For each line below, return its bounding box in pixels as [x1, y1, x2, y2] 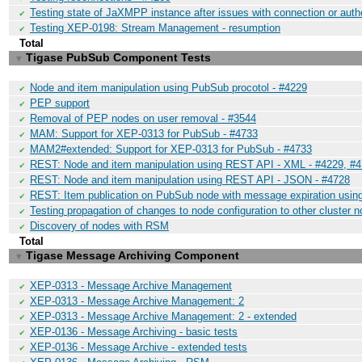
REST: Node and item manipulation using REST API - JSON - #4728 [30, 174, 350, 186]
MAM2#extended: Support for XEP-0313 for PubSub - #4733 [30, 143, 312, 155]
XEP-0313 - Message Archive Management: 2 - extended [30, 310, 297, 322]
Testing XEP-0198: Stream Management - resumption [30, 22, 280, 34]
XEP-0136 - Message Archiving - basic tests [30, 326, 238, 338]
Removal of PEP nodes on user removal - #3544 [30, 112, 256, 124]
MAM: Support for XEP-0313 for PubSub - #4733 [30, 128, 258, 140]
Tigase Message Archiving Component [26, 249, 239, 262]
